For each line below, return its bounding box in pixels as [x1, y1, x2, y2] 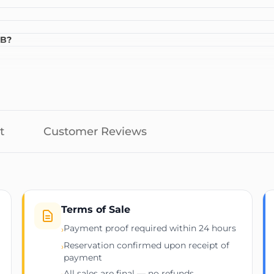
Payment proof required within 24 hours [64, 222, 237, 234]
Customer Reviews [43, 124, 147, 138]
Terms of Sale [61, 203, 131, 215]
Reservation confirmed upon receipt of [64, 239, 230, 251]
